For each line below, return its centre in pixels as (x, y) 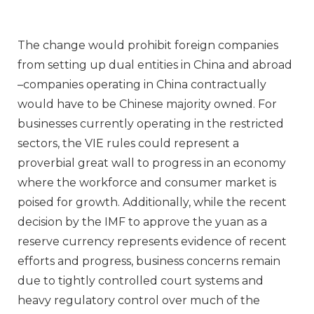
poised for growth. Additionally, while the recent (152, 203)
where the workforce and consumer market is (147, 183)
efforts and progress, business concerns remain (149, 261)
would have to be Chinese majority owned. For (147, 104)
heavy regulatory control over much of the (139, 301)
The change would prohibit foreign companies (148, 46)
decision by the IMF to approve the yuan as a (142, 222)
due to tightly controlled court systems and (141, 281)
